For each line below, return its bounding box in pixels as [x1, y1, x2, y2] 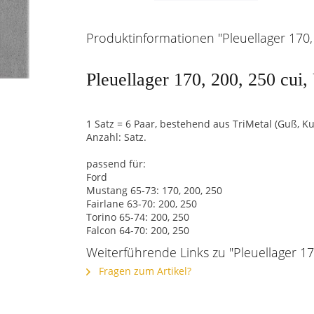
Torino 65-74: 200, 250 [86, 210, 189, 224]
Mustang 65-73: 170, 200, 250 [86, 184, 222, 197]
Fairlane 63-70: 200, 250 [86, 197, 197, 210]
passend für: [86, 157, 146, 170]
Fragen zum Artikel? [96, 264, 191, 278]
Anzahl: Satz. [86, 130, 146, 144]
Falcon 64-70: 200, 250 [86, 224, 189, 237]
